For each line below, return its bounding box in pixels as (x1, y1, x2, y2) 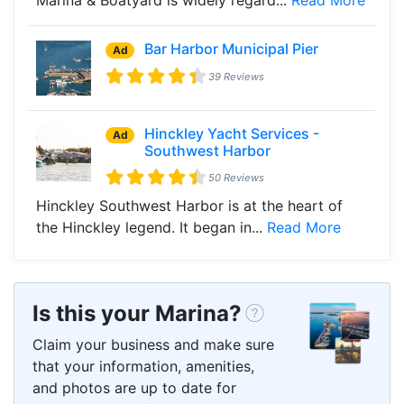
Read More (267, 218, 341, 237)
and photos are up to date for (32, 379, 236, 398)
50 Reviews (208, 171, 265, 185)
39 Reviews (208, 69, 265, 83)
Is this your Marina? (32, 300, 242, 327)
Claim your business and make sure (32, 335, 274, 354)
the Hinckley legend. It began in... (36, 218, 267, 237)
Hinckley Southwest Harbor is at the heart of (36, 197, 343, 216)
